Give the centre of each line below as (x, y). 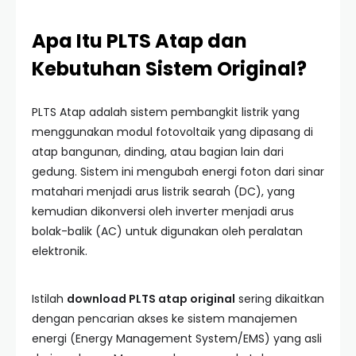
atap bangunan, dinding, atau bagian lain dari (158, 152)
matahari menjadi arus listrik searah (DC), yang (163, 192)
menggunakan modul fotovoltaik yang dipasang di (172, 132)
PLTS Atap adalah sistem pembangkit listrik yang (166, 112)
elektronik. (60, 251)
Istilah (49, 299)
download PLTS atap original (151, 299)
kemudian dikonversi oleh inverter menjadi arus (163, 211)
